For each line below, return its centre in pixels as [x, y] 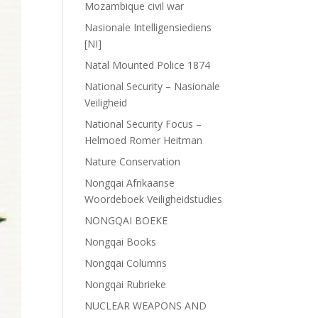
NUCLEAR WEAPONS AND [146, 306]
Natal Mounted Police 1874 [148, 65]
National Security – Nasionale [153, 86]
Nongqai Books [121, 242]
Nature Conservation [133, 161]
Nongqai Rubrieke [126, 284]
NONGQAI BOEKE [126, 220]
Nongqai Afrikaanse [130, 183]
